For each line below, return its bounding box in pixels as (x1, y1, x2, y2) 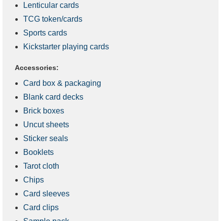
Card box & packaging (23, 78, 101, 87)
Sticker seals (23, 134, 68, 143)
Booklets (23, 147, 54, 156)
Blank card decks (23, 92, 83, 101)
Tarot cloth (23, 161, 59, 170)
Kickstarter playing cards (23, 42, 109, 51)
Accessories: (15, 63, 59, 72)
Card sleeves (23, 189, 70, 198)
